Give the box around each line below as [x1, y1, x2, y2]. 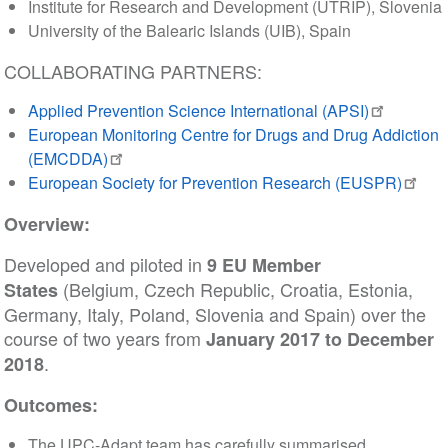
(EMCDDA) [27, 147, 108, 170]
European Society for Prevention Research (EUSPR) [27, 171, 402, 194]
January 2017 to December [205, 326, 434, 352]
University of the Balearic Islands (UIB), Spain [27, 19, 351, 42]
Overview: [3, 211, 90, 237]
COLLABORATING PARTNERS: [3, 58, 262, 84]
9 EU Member [206, 252, 321, 278]
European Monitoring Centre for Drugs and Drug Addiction [27, 123, 439, 146]
